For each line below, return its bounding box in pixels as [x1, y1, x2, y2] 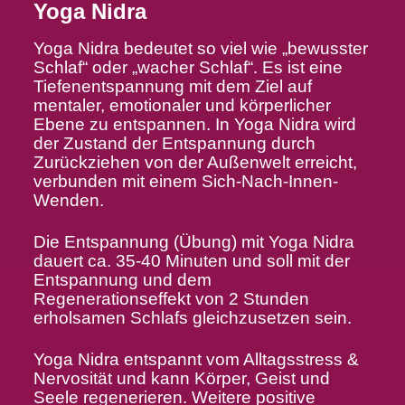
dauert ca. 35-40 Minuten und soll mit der [33, 250, 350, 270]
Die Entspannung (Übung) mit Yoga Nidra [33, 231, 354, 251]
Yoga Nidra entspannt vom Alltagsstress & [33, 349, 359, 369]
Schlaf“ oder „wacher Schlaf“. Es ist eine [33, 57, 343, 77]
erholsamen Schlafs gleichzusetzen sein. [33, 307, 352, 327]
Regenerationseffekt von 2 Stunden [33, 288, 309, 308]
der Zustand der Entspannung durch [33, 133, 316, 153]
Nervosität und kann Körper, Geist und [33, 368, 330, 388]
